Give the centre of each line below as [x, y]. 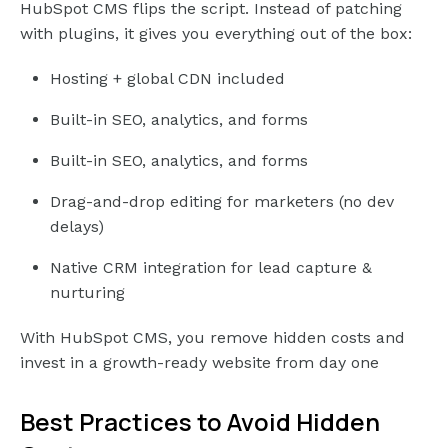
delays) [77, 227]
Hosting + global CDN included [167, 79]
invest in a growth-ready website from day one [199, 363]
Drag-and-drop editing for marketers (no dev [222, 202]
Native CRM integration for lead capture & [211, 268]
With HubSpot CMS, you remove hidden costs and [212, 338]
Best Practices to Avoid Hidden [200, 422]
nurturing [87, 293]
